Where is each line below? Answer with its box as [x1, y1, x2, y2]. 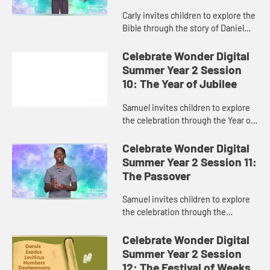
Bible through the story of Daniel [122, 23, 245, 34]
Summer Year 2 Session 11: [122, 154, 257, 169]
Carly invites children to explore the [122, 10, 256, 21]
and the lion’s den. [122, 36, 190, 46]
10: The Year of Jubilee [122, 77, 237, 91]
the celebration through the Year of [122, 115, 254, 125]
